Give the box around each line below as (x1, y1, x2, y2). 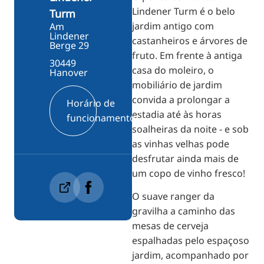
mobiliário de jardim (132, 78, 222, 91)
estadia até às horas (132, 107, 222, 121)
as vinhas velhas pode (132, 137, 229, 150)
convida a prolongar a (132, 93, 230, 106)
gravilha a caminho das (132, 204, 235, 217)
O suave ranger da (132, 189, 214, 203)
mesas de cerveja (132, 219, 209, 232)
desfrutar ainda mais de (132, 151, 239, 165)
